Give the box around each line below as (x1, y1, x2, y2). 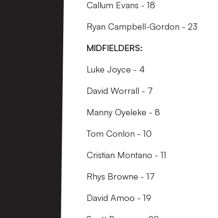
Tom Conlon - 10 (87, 128, 152, 139)
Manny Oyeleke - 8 (87, 107, 160, 118)
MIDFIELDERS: (87, 42, 143, 54)
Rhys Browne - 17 (87, 171, 155, 182)
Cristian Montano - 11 (87, 149, 166, 161)
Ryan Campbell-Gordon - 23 (87, 21, 198, 32)
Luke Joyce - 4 (87, 64, 145, 75)
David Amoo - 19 (87, 192, 151, 203)
